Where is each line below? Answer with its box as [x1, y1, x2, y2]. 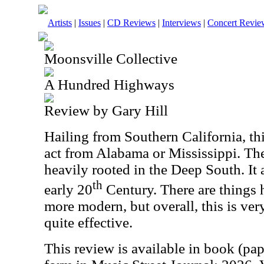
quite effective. [44, 214, 133, 231]
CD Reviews [107, 18, 156, 28]
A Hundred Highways [44, 77, 174, 93]
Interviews [162, 18, 201, 28]
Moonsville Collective [44, 51, 177, 67]
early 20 [44, 181, 93, 198]
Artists [48, 18, 72, 28]
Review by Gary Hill [44, 103, 168, 118]
